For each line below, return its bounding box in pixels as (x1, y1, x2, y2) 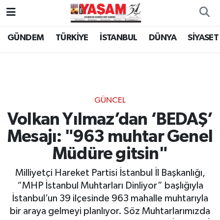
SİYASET (188, 33, 219, 43)
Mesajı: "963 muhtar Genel (7, 128, 213, 145)
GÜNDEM (7, 33, 44, 43)
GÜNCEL (94, 96, 126, 105)
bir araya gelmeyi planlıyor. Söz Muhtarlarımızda (10, 206, 210, 217)
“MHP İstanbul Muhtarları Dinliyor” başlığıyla (17, 181, 203, 191)
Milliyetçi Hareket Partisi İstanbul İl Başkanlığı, (15, 168, 205, 178)
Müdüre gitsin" (53, 145, 167, 163)
